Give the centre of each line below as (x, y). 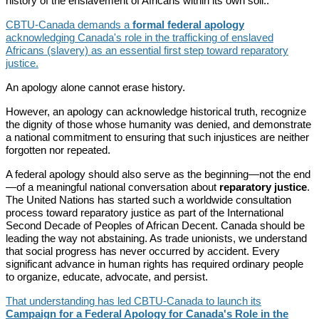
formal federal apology (188, 25)
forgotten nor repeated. (58, 150)
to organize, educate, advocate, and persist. (107, 277)
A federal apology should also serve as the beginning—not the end (158, 174)
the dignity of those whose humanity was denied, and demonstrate (158, 124)
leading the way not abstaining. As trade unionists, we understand (156, 238)
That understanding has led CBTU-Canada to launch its (134, 301)
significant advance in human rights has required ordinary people (155, 264)
